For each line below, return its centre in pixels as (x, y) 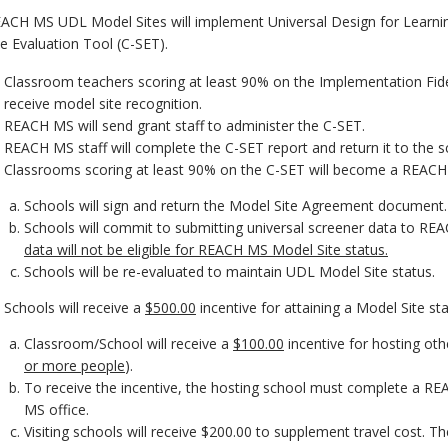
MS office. (56, 410)
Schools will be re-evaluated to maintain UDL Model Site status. (229, 272)
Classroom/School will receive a (128, 344)
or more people (74, 366)
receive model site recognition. (103, 104)
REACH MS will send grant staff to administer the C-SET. (184, 126)
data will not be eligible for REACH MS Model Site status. (206, 250)
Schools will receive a (74, 308)
